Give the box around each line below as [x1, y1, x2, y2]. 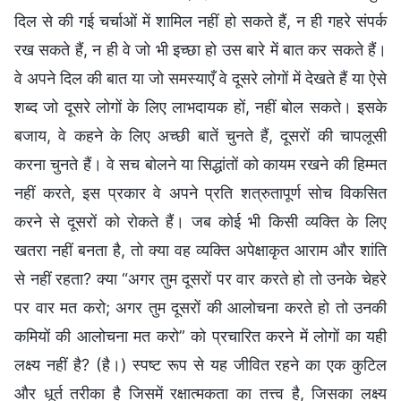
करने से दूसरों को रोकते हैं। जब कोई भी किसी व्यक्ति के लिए [14, 212, 387, 232]
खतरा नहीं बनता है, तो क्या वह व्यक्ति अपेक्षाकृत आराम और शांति [14, 241, 387, 260]
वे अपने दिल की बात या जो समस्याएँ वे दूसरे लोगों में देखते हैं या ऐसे [14, 69, 387, 89]
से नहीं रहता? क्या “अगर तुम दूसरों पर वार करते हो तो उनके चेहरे [14, 269, 387, 289]
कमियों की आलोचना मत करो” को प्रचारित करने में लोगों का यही [14, 327, 387, 346]
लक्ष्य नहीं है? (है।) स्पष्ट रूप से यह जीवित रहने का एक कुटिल [14, 355, 387, 375]
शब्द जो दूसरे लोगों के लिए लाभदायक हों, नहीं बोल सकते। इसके [14, 98, 387, 117]
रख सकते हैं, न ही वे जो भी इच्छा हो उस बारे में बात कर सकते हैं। [14, 40, 387, 60]
